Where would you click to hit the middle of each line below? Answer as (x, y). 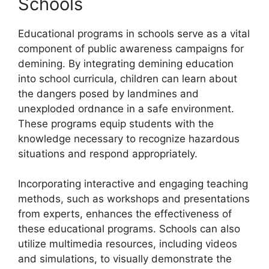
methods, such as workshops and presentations (134, 199)
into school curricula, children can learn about (128, 78)
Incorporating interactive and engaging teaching (133, 184)
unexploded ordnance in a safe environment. (126, 108)
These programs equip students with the (116, 123)
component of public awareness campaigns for (131, 48)
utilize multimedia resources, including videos (128, 244)
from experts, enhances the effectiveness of (125, 214)
